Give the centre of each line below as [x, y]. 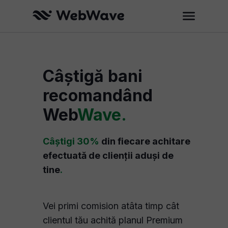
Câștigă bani [93, 76]
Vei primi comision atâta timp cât [111, 206]
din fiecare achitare [145, 141]
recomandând [98, 95]
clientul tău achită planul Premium [113, 220]
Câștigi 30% [71, 141]
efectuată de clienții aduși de [108, 155]
